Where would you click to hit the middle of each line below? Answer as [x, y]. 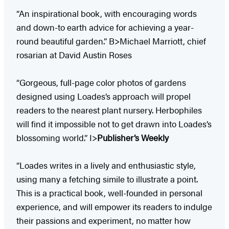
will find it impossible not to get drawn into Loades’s [114, 123]
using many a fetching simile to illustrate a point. [107, 179]
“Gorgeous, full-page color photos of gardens [101, 82]
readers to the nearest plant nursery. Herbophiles [109, 110]
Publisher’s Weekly [133, 137]
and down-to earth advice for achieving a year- [105, 27]
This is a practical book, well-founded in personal [109, 192]
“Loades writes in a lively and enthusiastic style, [106, 165]
